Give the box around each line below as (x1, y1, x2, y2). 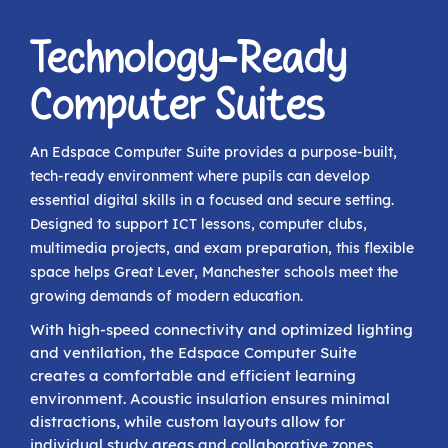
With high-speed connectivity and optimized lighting (30, 320, 413, 340)
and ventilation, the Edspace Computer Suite (30, 343, 357, 363)
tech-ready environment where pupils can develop (30, 167, 370, 186)
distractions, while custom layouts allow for (30, 412, 345, 432)
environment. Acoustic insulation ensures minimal (30, 389, 390, 409)
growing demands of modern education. (30, 287, 303, 306)
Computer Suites (30, 83, 325, 130)
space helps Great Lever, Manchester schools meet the (30, 263, 398, 282)
